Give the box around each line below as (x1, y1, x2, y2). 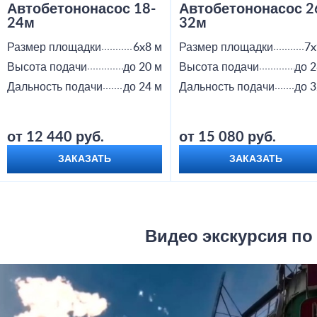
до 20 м (122, 62, 162, 74)
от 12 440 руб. (7, 130, 104, 145)
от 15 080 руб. (178, 130, 276, 145)
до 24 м (122, 81, 162, 93)
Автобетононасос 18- (7, 2, 156, 17)
